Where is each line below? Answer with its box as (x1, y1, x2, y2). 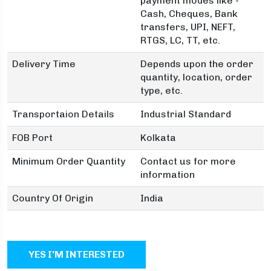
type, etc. (140, 85, 183, 96)
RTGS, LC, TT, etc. (140, 34, 220, 46)
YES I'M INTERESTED (28, 249, 125, 260)
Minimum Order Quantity (12, 155, 125, 167)
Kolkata (140, 132, 176, 143)
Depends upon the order (140, 58, 253, 70)
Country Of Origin (12, 192, 93, 204)
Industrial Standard (140, 108, 231, 120)
